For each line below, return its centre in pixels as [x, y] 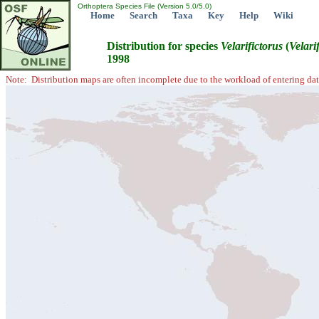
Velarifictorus [252, 46]
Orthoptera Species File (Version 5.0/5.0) [143, 6]
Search [143, 15]
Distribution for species [164, 46]
